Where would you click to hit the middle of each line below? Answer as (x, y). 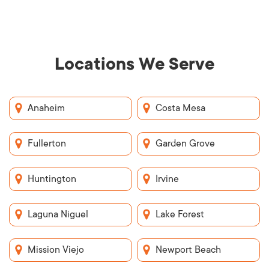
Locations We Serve (134, 64)
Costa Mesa (181, 108)
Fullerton (47, 143)
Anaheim (46, 108)
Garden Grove (186, 143)
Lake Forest (180, 214)
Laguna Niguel (58, 214)
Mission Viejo (56, 249)
